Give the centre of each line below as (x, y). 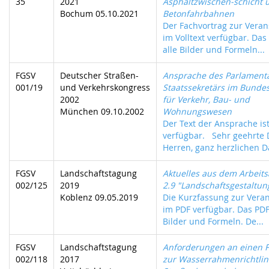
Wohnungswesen (197, 111)
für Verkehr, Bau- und (206, 99)
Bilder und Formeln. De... (213, 221)
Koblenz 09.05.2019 (99, 197)
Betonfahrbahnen (198, 14)
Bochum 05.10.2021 (99, 14)
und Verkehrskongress (105, 87)
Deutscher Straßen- (99, 75)
